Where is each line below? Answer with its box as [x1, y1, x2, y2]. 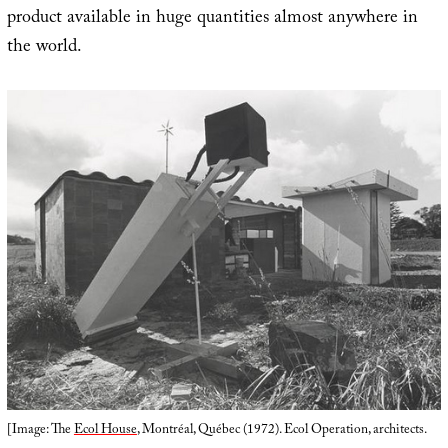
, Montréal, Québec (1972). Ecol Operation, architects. [136, 419, 426, 442]
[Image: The [6, 419, 74, 442]
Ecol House [73, 419, 137, 442]
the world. [6, 33, 82, 65]
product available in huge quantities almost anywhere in [6, 4, 418, 36]
